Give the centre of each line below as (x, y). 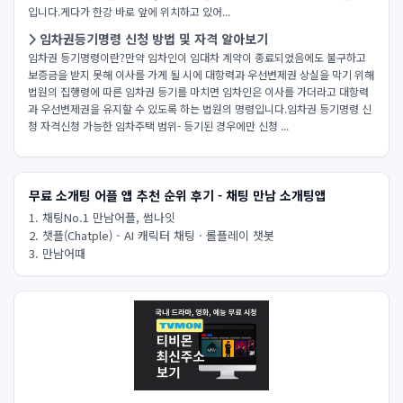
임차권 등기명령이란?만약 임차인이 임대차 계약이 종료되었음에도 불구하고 (197, 57)
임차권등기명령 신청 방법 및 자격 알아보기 (152, 39)
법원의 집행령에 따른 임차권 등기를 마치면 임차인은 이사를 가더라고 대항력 (198, 91)
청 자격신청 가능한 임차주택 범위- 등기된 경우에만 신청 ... (158, 125)
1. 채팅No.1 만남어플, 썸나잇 (102, 217)
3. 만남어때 (57, 253)
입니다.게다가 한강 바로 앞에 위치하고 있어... (129, 11)
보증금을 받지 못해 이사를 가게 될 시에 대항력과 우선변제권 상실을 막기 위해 (201, 74)
